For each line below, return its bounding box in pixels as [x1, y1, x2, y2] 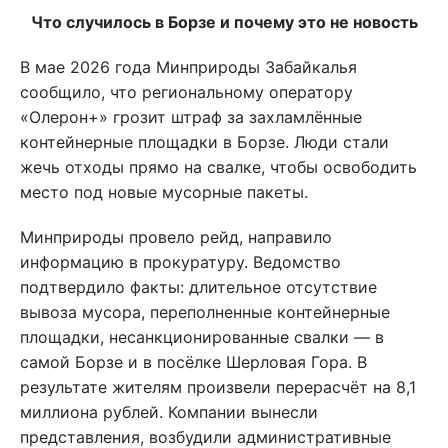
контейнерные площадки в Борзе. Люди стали [20, 132, 389, 153]
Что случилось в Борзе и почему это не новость [30, 12, 418, 33]
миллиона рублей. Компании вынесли [20, 402, 318, 423]
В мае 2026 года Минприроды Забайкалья [20, 57, 357, 78]
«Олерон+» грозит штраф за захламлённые [20, 107, 362, 128]
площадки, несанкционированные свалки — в [20, 327, 384, 348]
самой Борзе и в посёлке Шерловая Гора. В [20, 352, 367, 373]
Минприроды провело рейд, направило [20, 227, 332, 248]
